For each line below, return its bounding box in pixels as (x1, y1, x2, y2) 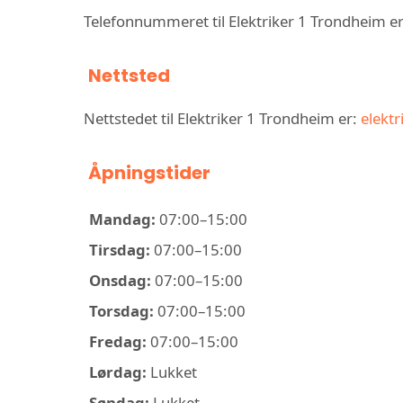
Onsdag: (89, 269, 151, 291)
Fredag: (89, 330, 147, 352)
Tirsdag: (89, 238, 150, 260)
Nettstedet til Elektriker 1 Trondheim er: (84, 107, 361, 129)
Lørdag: (89, 361, 147, 382)
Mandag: (89, 208, 156, 229)
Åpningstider (88, 159, 210, 185)
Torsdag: (89, 300, 154, 321)
